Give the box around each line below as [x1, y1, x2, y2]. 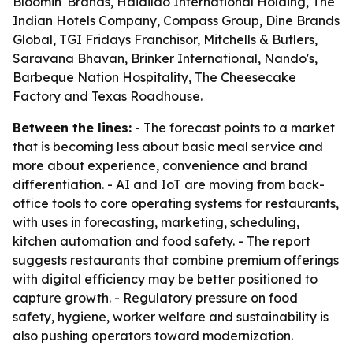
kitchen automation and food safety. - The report [13, 233, 310, 249]
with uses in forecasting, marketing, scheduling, [13, 214, 299, 230]
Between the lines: [13, 120, 132, 136]
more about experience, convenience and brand [13, 158, 307, 173]
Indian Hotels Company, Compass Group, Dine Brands [13, 13, 340, 28]
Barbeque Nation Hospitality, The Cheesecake [13, 69, 296, 85]
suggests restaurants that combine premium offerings [13, 252, 339, 268]
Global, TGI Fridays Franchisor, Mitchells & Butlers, [13, 32, 318, 47]
